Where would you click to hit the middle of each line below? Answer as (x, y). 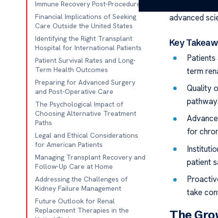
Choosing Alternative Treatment (85, 113)
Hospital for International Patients (88, 48)
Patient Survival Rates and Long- (85, 60)
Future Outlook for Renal (75, 201)
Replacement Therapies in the (82, 210)
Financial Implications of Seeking (85, 17)
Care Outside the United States (84, 26)
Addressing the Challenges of (81, 179)
